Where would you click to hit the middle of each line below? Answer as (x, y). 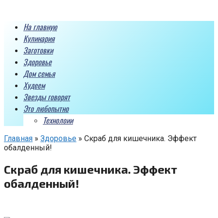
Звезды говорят (47, 97)
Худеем (34, 85)
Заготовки (38, 50)
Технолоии (58, 120)
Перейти (19, 8)
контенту (19, 27)
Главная (18, 138)
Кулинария (39, 38)
